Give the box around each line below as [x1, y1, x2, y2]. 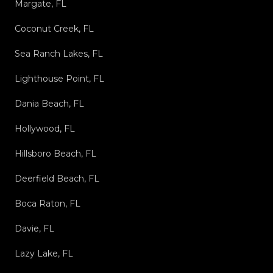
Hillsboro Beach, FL [15, 148, 96, 160]
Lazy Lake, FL [15, 248, 73, 260]
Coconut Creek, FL [15, 23, 94, 35]
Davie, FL [15, 223, 54, 235]
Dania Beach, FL [15, 98, 84, 110]
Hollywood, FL [15, 123, 75, 135]
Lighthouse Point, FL [15, 73, 104, 85]
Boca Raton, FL [15, 198, 80, 210]
